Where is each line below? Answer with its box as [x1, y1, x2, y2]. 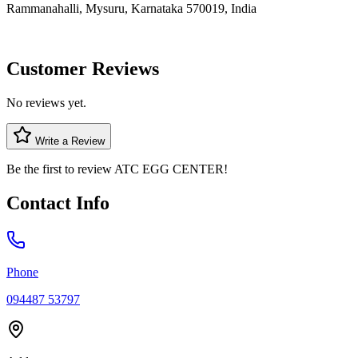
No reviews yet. [6, 96, 86, 110]
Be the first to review [6, 162, 114, 177]
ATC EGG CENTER [114, 162, 224, 177]
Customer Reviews [6, 58, 159, 80]
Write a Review [32, 135, 105, 148]
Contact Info [6, 193, 109, 214]
